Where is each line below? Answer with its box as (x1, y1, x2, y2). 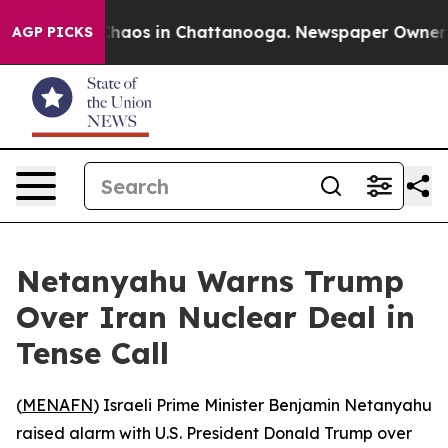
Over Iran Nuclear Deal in (16, 298, 415, 336)
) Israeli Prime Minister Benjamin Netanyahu (93, 395, 432, 415)
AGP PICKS (12, 23, 93, 41)
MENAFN (22, 395, 93, 415)
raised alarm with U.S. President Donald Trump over (16, 423, 412, 443)
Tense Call (16, 334, 169, 372)
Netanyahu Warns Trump (16, 262, 404, 300)
